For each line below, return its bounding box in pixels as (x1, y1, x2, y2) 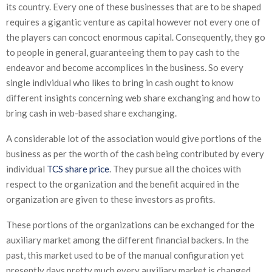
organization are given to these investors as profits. (6, 193, 215, 205)
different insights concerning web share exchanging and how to (6, 92, 260, 103)
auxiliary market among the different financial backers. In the (6, 234, 249, 245)
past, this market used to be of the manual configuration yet (6, 249, 244, 260)
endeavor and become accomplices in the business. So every (6, 61, 243, 73)
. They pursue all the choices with (109, 163, 241, 174)
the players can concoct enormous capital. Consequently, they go (6, 31, 265, 42)
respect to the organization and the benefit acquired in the (6, 178, 239, 189)
